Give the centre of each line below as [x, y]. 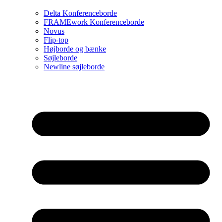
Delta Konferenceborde [80, 13]
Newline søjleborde [74, 66]
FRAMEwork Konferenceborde [94, 22]
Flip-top [56, 40]
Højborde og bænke [75, 49]
